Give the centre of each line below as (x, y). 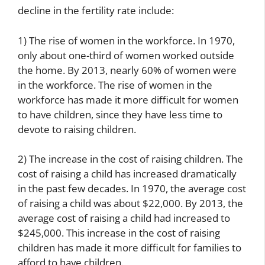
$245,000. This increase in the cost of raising (119, 233)
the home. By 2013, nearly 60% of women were (127, 70)
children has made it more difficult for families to (130, 248)
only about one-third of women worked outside (126, 55)
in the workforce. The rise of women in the (115, 85)
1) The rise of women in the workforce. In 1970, (126, 40)
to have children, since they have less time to (120, 114)
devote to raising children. (77, 129)
